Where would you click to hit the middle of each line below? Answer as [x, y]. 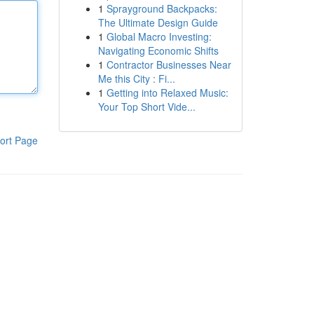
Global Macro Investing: [159, 36]
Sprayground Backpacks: [162, 8]
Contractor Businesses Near [169, 64]
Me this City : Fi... [136, 78]
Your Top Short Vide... [146, 107]
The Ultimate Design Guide [158, 22]
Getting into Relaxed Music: [167, 93]
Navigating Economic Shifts [158, 50]
